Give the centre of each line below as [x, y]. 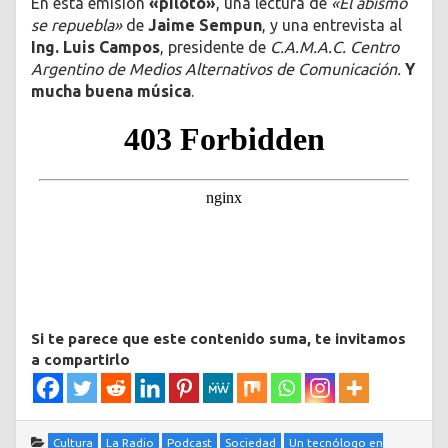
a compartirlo [80, 360]
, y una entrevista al [332, 25]
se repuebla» [76, 25]
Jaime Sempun [205, 25]
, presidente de [215, 47]
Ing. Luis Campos [95, 47]
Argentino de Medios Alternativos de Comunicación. [216, 69]
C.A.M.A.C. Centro [334, 47]
